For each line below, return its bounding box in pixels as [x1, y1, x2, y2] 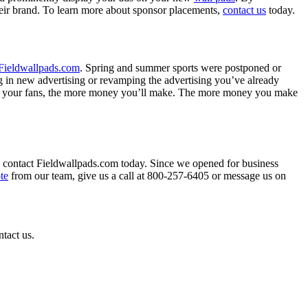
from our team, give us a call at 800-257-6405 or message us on [8, 170, 286, 182]
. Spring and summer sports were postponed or [80, 62, 281, 74]
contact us [223, 3, 266, 16]
